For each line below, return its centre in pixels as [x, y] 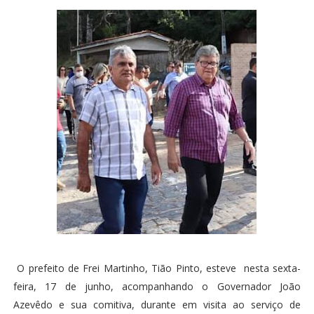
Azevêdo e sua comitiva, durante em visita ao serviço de [157, 305]
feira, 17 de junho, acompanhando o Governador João [157, 286]
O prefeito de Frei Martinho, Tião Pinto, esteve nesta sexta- [157, 268]
